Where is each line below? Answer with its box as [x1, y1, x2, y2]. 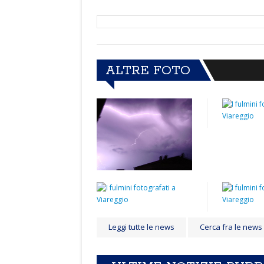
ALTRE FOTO [105, 62, 190, 79]
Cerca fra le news [200, 221, 262, 232]
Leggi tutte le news [108, 221, 174, 232]
